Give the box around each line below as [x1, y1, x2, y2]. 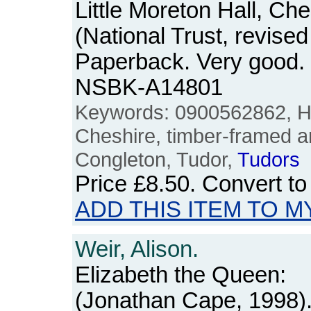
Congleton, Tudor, [75, 148, 237, 171]
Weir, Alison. [75, 237, 199, 262]
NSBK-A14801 [75, 75, 223, 100]
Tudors [237, 148, 300, 171]
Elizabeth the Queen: [75, 262, 286, 287]
